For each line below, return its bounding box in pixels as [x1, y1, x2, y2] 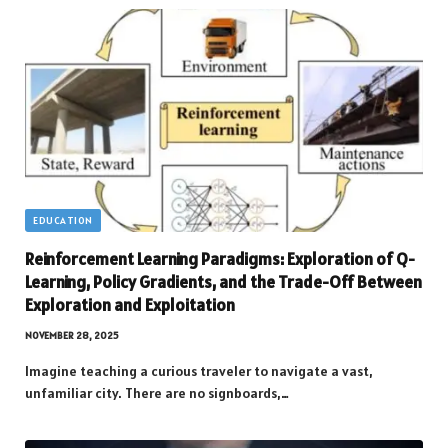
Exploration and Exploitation [25, 294, 235, 317]
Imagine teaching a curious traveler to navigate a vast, [25, 362, 373, 381]
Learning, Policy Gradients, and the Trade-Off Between [25, 271, 422, 294]
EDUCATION [33, 214, 93, 228]
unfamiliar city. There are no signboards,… [25, 384, 289, 403]
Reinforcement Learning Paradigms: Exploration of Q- [25, 248, 415, 271]
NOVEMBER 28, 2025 [25, 329, 119, 343]
